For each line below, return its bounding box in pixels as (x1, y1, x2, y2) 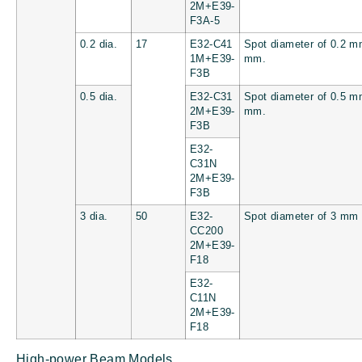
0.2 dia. (80, 38, 118, 50)
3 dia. (80, 210, 108, 222)
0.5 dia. (80, 90, 118, 103)
